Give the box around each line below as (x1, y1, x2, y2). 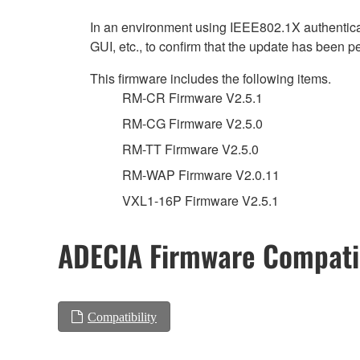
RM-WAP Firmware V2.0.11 (122, 165, 280, 184)
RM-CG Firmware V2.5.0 (122, 113, 263, 133)
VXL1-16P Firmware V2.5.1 (122, 190, 279, 210)
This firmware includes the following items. (90, 68, 331, 88)
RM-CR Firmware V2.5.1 (122, 88, 263, 107)
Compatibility (88, 310, 157, 324)
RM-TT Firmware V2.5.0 (122, 139, 259, 158)
